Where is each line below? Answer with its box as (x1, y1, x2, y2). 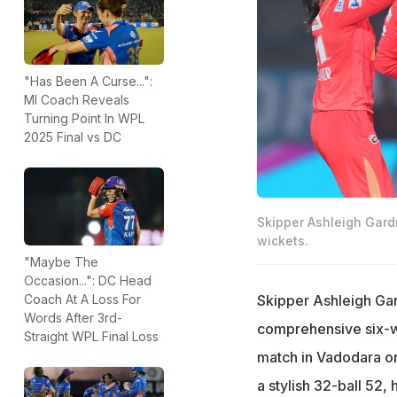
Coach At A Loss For (24, 292, 141, 307)
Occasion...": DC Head (24, 273, 152, 289)
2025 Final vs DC (24, 128, 121, 144)
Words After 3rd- (24, 310, 122, 326)
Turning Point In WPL (24, 110, 144, 126)
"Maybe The (24, 254, 98, 270)
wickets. (256, 232, 308, 248)
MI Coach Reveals (24, 91, 129, 107)
